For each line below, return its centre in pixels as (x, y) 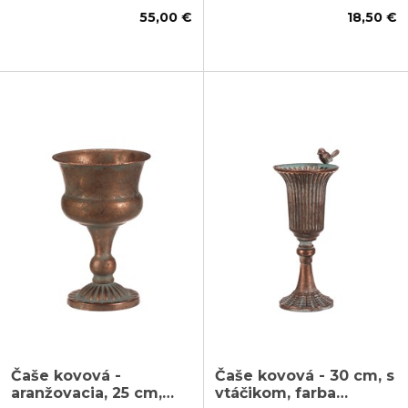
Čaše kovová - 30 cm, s (305, 375)
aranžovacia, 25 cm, (87, 393)
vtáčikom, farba (275, 393)
